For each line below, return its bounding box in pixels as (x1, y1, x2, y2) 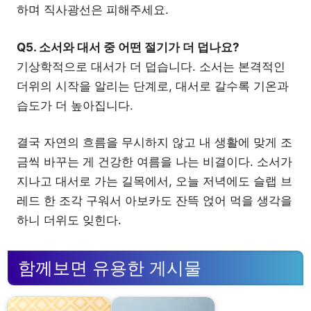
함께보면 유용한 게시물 (18, 258, 201, 278)
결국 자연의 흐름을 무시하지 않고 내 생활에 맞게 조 (17, 135, 292, 149)
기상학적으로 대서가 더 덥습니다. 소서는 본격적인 (17, 59, 285, 74)
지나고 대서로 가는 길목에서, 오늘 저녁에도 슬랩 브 (17, 174, 292, 188)
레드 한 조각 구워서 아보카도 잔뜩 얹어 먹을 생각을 (17, 194, 292, 208)
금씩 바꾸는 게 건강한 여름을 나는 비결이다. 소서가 (17, 155, 292, 169)
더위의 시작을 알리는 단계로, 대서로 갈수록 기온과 (17, 78, 289, 93)
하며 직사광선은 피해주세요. (17, 3, 169, 17)
